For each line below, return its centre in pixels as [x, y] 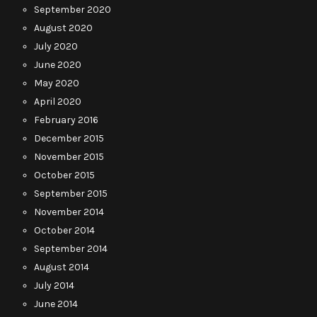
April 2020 [58, 101]
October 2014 [64, 230]
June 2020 [58, 64]
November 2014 [69, 212]
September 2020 [73, 9]
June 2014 [56, 304]
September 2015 [71, 193]
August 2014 [62, 267]
